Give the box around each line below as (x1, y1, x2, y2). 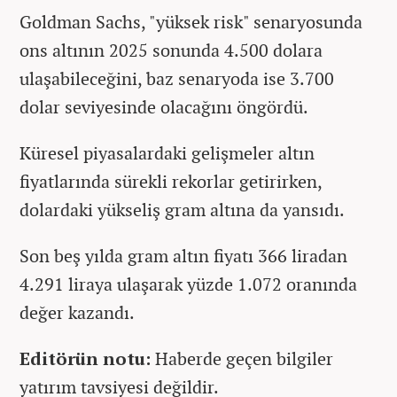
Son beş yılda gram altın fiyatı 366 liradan (19, 244, 347, 269)
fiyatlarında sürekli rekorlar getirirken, (19, 169, 322, 194)
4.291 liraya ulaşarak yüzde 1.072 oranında (19, 272, 357, 297)
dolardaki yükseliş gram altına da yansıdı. (19, 198, 345, 222)
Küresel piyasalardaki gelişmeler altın (19, 141, 315, 166)
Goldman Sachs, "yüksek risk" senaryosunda (19, 10, 362, 35)
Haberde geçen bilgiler (155, 346, 333, 371)
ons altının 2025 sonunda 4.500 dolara (19, 38, 323, 63)
